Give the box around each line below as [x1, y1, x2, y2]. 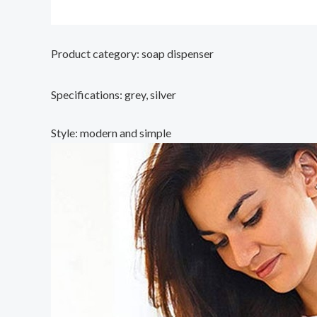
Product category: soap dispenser [51, 46, 214, 60]
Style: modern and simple [51, 126, 171, 140]
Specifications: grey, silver [51, 87, 176, 101]
